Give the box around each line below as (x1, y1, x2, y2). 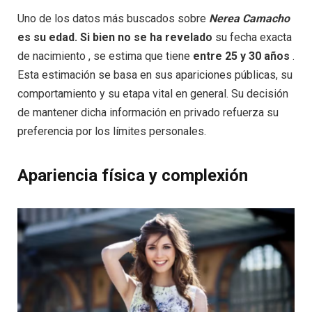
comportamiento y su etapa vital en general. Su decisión (17, 87, 288, 101)
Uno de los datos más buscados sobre (17, 12, 209, 26)
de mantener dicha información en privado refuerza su (17, 106, 279, 120)
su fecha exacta (212, 31, 292, 45)
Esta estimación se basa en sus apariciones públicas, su (17, 68, 292, 82)
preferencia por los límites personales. (17, 125, 206, 139)
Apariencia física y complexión (17, 165, 248, 185)
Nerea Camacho (209, 12, 290, 26)
